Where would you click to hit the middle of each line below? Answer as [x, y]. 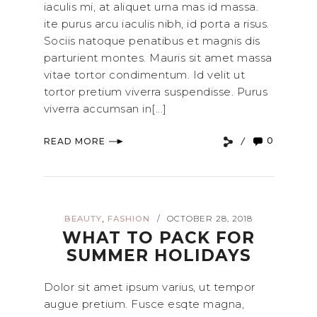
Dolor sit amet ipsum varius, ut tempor [149, 287]
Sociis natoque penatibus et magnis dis [152, 41]
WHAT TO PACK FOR [158, 237]
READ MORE [74, 142]
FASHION [129, 218]
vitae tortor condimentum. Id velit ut [144, 75]
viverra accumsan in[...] [105, 109]
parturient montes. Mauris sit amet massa [158, 58]
